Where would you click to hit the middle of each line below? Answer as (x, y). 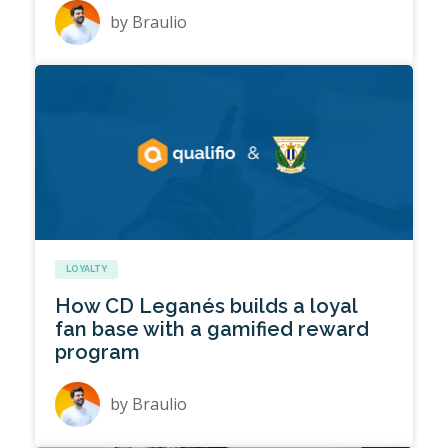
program (98, 352)
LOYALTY (87, 269)
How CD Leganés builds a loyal (206, 306)
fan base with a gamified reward (212, 329)
